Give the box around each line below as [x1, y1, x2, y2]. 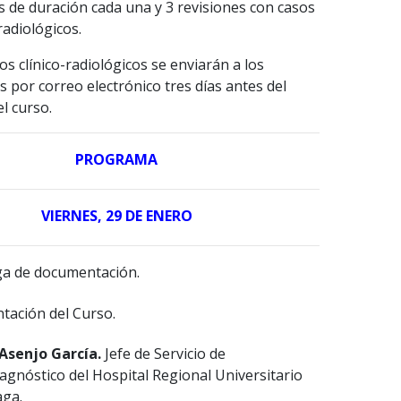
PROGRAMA [75, 149, 158, 170]
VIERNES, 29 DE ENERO [40, 206, 192, 226]
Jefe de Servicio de [101, 344, 226, 364]
